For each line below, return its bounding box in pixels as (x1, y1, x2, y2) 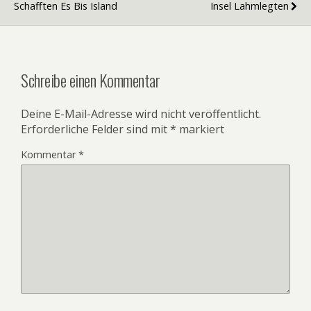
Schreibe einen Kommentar (21, 67, 160, 92)
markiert (176, 121, 224, 137)
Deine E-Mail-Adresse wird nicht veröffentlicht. (21, 106, 261, 121)
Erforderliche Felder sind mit (21, 121, 170, 137)
